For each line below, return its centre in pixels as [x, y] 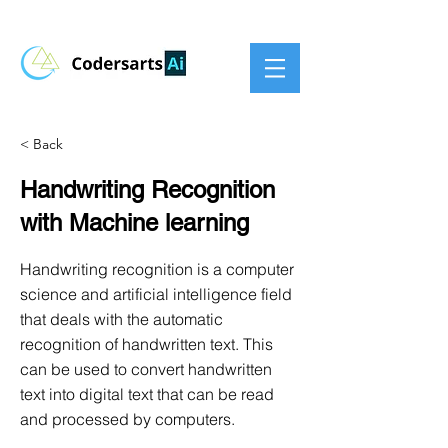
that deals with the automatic [121, 319]
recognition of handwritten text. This [146, 344]
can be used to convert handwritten [146, 369]
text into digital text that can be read [147, 394]
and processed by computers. [127, 419]
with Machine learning [134, 222]
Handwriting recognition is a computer [157, 269]
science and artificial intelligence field [156, 294]
